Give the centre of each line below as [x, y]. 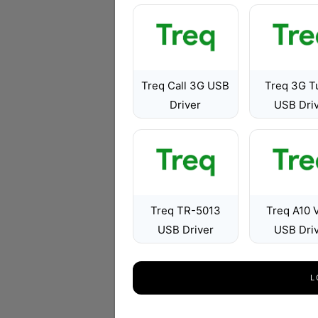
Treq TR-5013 [185, 210]
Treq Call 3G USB [186, 86]
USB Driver [185, 230]
